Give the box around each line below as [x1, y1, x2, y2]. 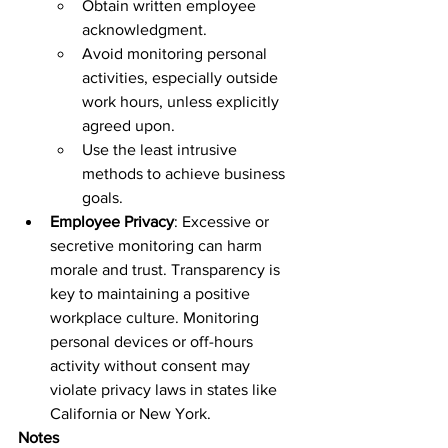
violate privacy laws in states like [50, 381, 281, 398]
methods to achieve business [82, 165, 289, 182]
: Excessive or [174, 213, 273, 230]
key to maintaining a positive [50, 285, 254, 302]
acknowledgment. [82, 21, 215, 38]
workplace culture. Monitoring [50, 309, 263, 326]
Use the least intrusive [82, 141, 241, 158]
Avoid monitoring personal [82, 45, 271, 62]
